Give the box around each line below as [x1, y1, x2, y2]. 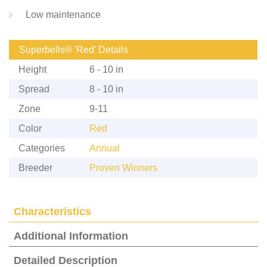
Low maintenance [26, 9, 101, 20]
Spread [18, 83, 49, 94]
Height [18, 64, 46, 74]
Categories [18, 142, 65, 153]
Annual [89, 142, 120, 153]
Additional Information [14, 229, 128, 242]
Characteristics [14, 205, 91, 218]
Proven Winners [89, 162, 157, 173]
